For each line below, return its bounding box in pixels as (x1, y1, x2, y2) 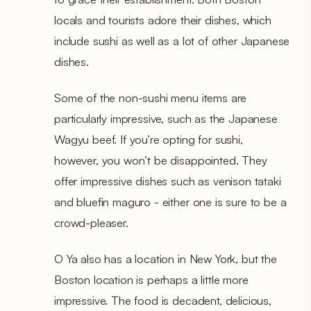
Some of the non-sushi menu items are (54, 90, 247, 105)
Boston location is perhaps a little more (54, 271, 249, 287)
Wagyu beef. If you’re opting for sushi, (54, 131, 243, 146)
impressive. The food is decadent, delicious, (54, 292, 271, 308)
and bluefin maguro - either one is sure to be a (54, 194, 287, 209)
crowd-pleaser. (54, 215, 128, 230)
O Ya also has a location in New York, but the (54, 251, 277, 266)
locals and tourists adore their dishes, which (54, 12, 271, 27)
